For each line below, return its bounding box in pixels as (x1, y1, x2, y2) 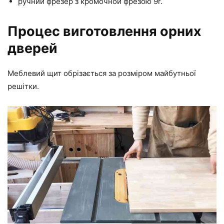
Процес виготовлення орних (7, 22, 201, 39)
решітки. (7, 81, 39, 91)
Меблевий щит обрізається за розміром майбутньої (7, 68, 196, 78)
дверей (7, 39, 57, 56)
